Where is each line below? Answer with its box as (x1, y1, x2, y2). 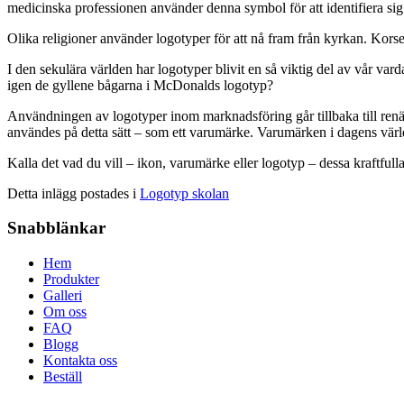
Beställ (43, 369, 82, 385)
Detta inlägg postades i (7, 185, 140, 201)
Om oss (43, 304, 87, 320)
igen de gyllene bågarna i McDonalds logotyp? (7, 77, 273, 93)
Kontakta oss (43, 353, 117, 369)
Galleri (43, 288, 82, 304)
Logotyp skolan (140, 185, 229, 201)
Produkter (43, 271, 99, 288)
